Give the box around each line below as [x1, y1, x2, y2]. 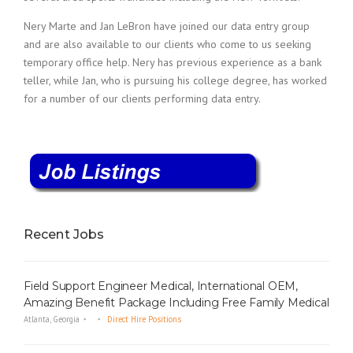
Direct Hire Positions [107, 313, 181, 325]
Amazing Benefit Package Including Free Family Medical [24, 295, 329, 310]
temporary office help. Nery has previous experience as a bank [24, 55, 321, 70]
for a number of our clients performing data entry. [24, 91, 261, 106]
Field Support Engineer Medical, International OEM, [24, 278, 298, 293]
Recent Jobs [24, 227, 105, 243]
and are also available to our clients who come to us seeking [24, 37, 311, 52]
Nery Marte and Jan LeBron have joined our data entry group [24, 19, 310, 34]
